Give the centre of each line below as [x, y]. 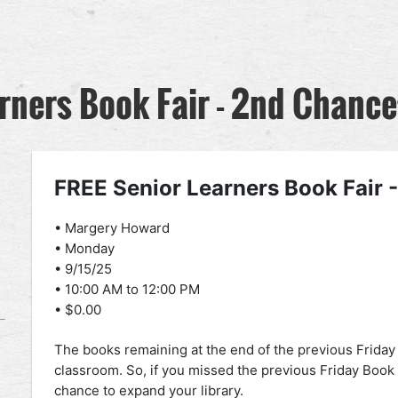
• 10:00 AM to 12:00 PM [127, 290]
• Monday [84, 249]
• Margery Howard [112, 228]
